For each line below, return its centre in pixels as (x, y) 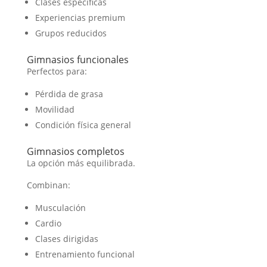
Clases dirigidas (66, 238)
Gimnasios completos (75, 151)
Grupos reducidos (71, 33)
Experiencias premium (80, 17)
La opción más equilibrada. (81, 163)
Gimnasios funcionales (77, 59)
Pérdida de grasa (69, 94)
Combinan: (48, 185)
